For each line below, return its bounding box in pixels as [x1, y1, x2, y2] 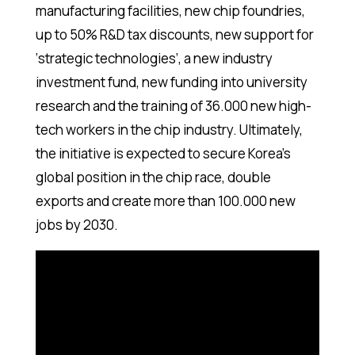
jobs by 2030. [35, 216, 118, 235]
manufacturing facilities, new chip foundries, [35, 2, 305, 21]
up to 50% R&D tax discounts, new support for [35, 25, 314, 44]
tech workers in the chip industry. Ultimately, [35, 120, 303, 139]
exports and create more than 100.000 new [35, 192, 296, 211]
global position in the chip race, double [35, 168, 271, 187]
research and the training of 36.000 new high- [35, 97, 311, 116]
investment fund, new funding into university [35, 73, 307, 92]
